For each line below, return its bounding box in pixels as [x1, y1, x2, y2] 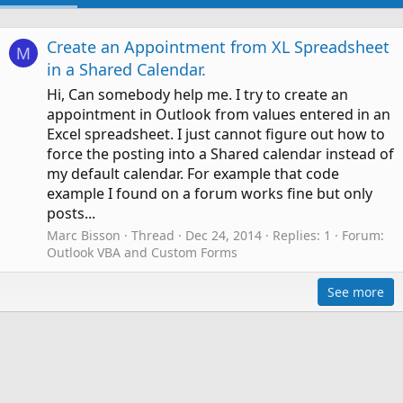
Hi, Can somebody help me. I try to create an [47, 85, 348, 105]
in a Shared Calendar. [47, 58, 206, 81]
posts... [47, 203, 95, 224]
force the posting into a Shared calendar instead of [47, 144, 394, 165]
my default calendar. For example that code [47, 164, 339, 184]
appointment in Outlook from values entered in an [47, 104, 390, 125]
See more [327, 283, 384, 301]
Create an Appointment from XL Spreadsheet [47, 36, 390, 58]
